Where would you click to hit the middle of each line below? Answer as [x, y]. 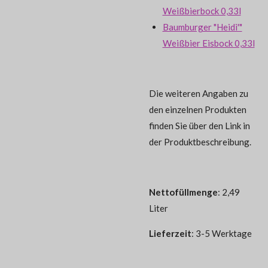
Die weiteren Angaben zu [199, 94]
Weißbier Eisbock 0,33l [208, 43]
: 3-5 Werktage [223, 234]
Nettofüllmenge [183, 192]
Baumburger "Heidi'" [202, 27]
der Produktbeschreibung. [200, 142]
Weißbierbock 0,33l [202, 11]
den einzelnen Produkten [198, 110]
